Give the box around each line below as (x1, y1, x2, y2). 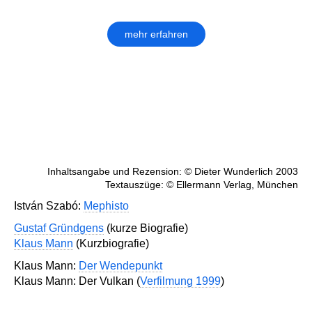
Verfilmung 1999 (140, 275, 221, 288)
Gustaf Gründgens (14, 222, 104, 235)
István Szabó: (14, 200, 84, 212)
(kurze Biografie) (104, 222, 188, 235)
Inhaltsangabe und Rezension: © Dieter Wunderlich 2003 (47, 166, 298, 178)
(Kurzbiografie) (73, 237, 149, 250)
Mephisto (84, 200, 129, 212)
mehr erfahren (124, 29, 188, 40)
